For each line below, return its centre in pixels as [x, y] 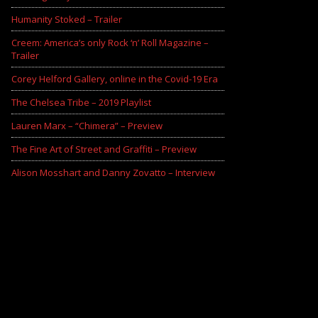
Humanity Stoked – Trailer [67, 20]
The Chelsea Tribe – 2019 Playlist [81, 103]
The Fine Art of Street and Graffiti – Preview [104, 149]
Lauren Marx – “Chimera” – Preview [87, 126]
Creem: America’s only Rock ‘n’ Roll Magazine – [110, 43]
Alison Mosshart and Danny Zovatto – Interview [113, 173]
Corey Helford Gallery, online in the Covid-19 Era [115, 79]
